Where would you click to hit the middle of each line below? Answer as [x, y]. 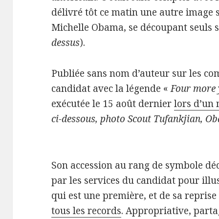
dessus [66, 43]
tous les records [87, 211]
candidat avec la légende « [111, 89]
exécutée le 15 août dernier [113, 104]
